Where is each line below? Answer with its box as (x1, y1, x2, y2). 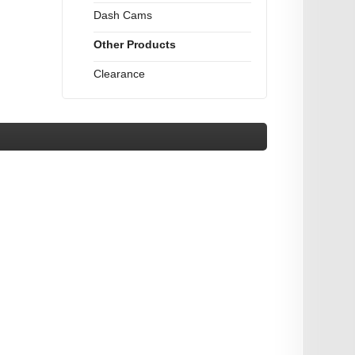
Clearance (93, 67, 145, 81)
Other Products (93, 38, 176, 52)
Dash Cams (93, 9, 152, 22)
